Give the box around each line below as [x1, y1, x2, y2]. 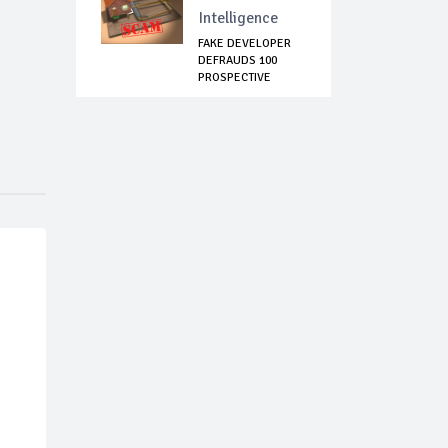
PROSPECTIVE [198, 70, 271, 86]
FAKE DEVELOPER [198, 36, 291, 52]
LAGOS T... [198, 87, 251, 103]
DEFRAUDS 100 [198, 53, 277, 69]
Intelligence [198, 8, 278, 29]
